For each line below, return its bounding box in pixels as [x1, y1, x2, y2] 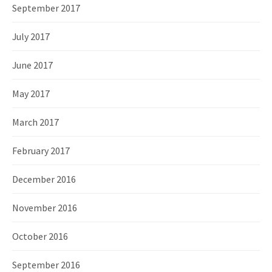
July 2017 [12, 30, 50, 42]
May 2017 [12, 87, 50, 100]
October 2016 [12, 230, 68, 242]
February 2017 [12, 144, 70, 157]
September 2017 [12, 2, 80, 14]
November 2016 [12, 202, 77, 214]
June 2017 [12, 59, 53, 71]
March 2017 [12, 116, 59, 128]
